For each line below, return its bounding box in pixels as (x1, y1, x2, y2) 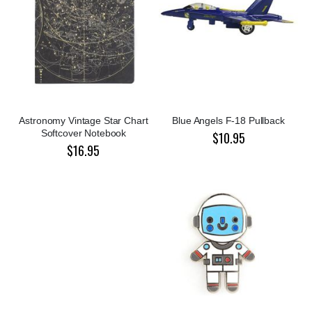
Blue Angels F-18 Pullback (172, 115, 285, 127)
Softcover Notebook (40, 127, 127, 139)
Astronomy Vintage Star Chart (19, 115, 148, 127)
